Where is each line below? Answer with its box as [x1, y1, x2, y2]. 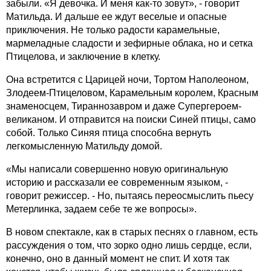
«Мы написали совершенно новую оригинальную [6, 163, 228, 174]
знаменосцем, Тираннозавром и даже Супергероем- [6, 100, 241, 111]
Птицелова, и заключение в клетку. [6, 51, 160, 62]
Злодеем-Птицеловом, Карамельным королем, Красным [6, 87, 258, 98]
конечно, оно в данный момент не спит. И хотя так [6, 253, 229, 264]
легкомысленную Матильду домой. [6, 140, 162, 151]
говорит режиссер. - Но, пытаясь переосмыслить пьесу [6, 190, 253, 201]
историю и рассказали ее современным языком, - [6, 177, 228, 188]
